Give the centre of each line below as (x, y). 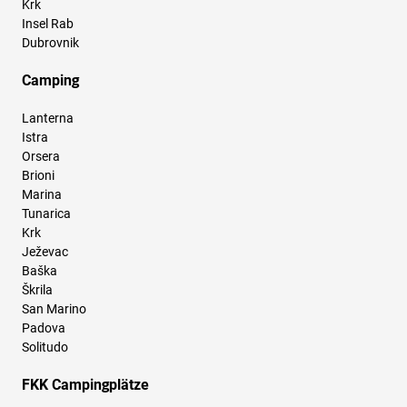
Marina (42, 195)
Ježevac (45, 252)
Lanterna (48, 119)
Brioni (38, 176)
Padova (44, 328)
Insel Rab (48, 24)
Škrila (37, 290)
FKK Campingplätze (85, 385)
